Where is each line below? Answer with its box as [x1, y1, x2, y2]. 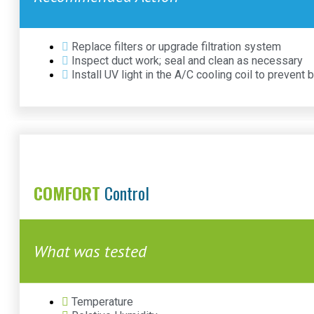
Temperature [71, 294, 133, 308]
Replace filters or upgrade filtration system [71, 40, 281, 54]
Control [104, 180, 149, 206]
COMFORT [34, 180, 100, 206]
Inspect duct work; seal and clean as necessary [71, 54, 303, 68]
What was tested [34, 240, 146, 262]
